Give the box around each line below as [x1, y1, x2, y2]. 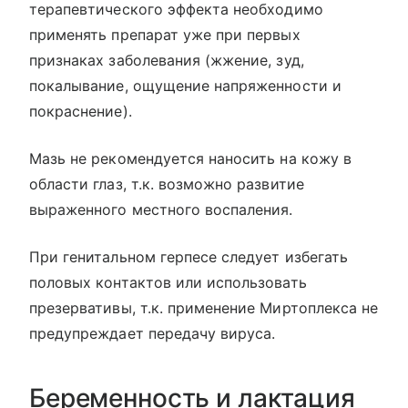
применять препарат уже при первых [29, 25, 301, 44]
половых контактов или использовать [29, 273, 307, 291]
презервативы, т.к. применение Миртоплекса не [29, 299, 379, 317]
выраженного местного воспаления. [29, 200, 293, 219]
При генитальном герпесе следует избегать [29, 248, 348, 266]
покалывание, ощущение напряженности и [29, 76, 342, 95]
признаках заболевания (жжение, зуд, [29, 51, 304, 69]
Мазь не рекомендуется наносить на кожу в [29, 149, 352, 168]
